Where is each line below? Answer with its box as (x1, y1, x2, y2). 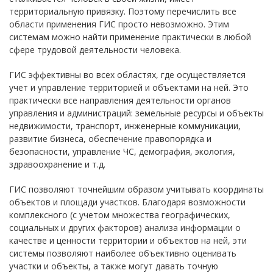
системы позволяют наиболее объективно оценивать (9, 247, 236, 259)
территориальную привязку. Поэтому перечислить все (9, 5, 236, 17)
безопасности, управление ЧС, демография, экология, (9, 146, 235, 157)
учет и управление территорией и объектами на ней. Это (9, 82, 249, 93)
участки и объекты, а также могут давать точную (9, 260, 218, 272)
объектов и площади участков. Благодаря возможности (9, 196, 246, 208)
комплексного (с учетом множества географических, (9, 209, 230, 221)
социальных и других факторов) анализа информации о (9, 222, 241, 233)
